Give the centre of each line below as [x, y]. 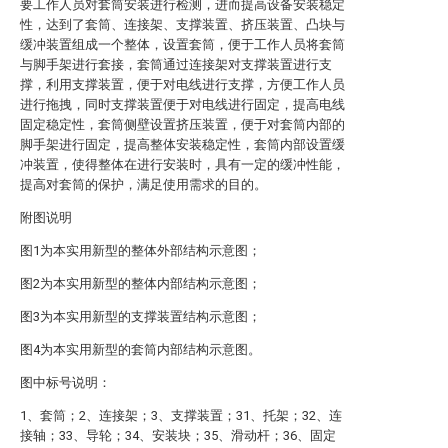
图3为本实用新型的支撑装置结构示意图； [140, 316]
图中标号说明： [65, 382]
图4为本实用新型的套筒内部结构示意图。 [140, 349]
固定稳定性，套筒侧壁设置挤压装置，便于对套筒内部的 [182, 124]
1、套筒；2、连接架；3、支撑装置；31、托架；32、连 [181, 415]
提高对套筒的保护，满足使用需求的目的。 [143, 184]
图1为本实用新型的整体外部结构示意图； [140, 250]
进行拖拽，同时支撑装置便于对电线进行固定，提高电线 [182, 104]
